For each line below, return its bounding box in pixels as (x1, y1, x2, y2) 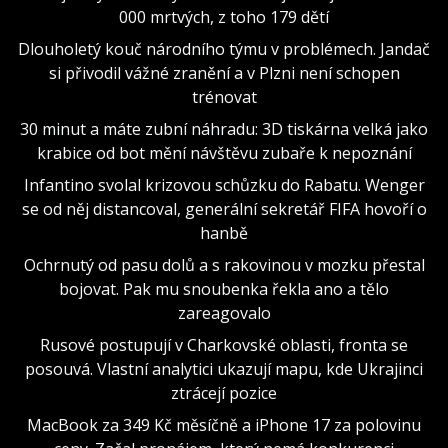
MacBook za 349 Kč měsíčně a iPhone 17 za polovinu (27, 413, 421, 436)
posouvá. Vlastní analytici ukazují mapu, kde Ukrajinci (25, 357, 423, 380)
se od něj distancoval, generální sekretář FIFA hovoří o (21, 197, 427, 220)
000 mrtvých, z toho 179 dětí (119, 5, 329, 28)
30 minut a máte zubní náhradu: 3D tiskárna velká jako (20, 117, 428, 140)
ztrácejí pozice (171, 381, 277, 404)
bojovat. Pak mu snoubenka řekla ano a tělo (59, 277, 389, 300)
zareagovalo (177, 301, 271, 324)
